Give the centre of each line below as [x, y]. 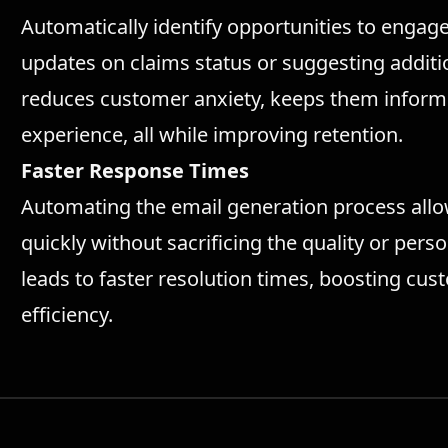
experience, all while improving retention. [212, 134]
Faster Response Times [135, 170]
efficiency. [67, 314]
